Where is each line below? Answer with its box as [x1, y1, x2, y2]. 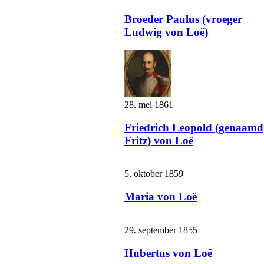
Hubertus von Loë [124, 246, 212, 259]
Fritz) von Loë [124, 134, 193, 147]
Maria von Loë [124, 190, 197, 203]
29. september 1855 [124, 225, 197, 235]
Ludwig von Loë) [124, 26, 208, 39]
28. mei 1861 [124, 99, 173, 110]
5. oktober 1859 [124, 169, 183, 179]
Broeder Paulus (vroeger [124, 13, 242, 26]
